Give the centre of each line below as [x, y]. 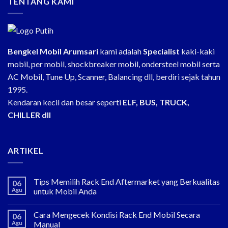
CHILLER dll [29, 115]
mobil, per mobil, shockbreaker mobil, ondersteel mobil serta [114, 64]
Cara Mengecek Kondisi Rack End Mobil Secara [117, 215]
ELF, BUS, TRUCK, [156, 102]
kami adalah [121, 51]
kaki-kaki [197, 51]
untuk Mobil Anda [65, 191]
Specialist [161, 51]
